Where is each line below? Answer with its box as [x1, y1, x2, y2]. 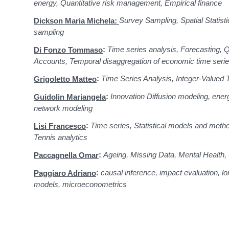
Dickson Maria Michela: [34, 16, 119, 25]
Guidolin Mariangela [34, 92, 106, 101]
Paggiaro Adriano [34, 168, 96, 177]
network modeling [34, 103, 93, 112]
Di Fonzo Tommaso [34, 45, 103, 54]
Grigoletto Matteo [34, 74, 97, 83]
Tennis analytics [34, 132, 87, 142]
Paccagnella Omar [34, 150, 99, 159]
